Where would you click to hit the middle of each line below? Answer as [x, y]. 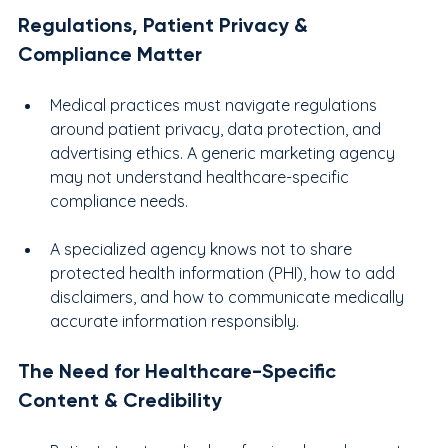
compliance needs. [119, 200]
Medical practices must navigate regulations [215, 104]
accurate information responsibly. [174, 320]
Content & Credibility [120, 399]
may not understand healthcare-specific [201, 176]
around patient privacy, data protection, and [217, 128]
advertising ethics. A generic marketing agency [224, 152]
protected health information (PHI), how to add [224, 272]
